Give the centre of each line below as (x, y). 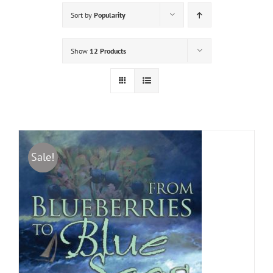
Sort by (82, 15)
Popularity (109, 15)
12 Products (108, 51)
